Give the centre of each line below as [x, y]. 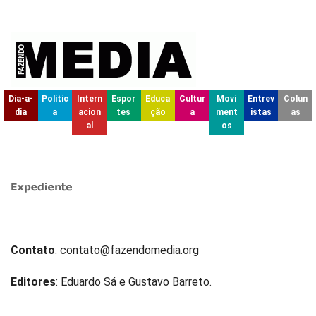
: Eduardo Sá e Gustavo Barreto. [134, 282]
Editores [33, 282]
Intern [89, 99]
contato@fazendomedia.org [129, 250]
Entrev [261, 99]
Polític [55, 99]
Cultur [193, 99]
